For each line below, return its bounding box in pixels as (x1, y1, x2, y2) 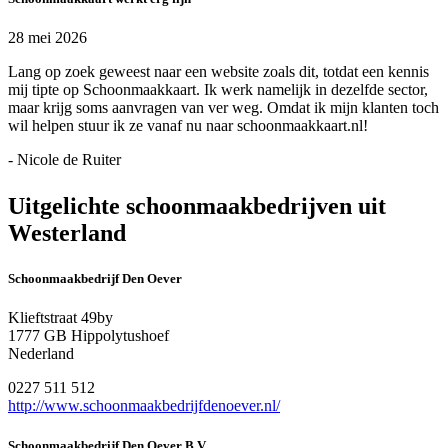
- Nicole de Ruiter (8, 151, 121, 169)
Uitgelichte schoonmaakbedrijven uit (8, 193, 386, 220)
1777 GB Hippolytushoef (8, 327, 169, 345)
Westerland (8, 220, 126, 247)
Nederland (8, 345, 74, 363)
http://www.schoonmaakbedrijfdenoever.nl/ (8, 397, 280, 415)
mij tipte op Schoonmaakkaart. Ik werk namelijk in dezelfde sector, (8, 81, 428, 99)
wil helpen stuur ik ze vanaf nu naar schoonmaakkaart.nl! (8, 117, 368, 135)
